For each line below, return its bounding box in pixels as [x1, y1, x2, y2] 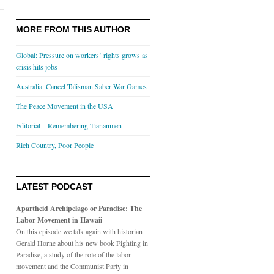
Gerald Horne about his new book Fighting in [16, 238, 148, 248]
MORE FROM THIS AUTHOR [16, 24, 130, 34]
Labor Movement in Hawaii [16, 215, 102, 225]
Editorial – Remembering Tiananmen [16, 120, 122, 130]
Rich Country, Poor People [16, 140, 94, 150]
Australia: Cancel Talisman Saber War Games [16, 81, 147, 91]
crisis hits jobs [16, 62, 57, 72]
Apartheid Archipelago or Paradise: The [16, 203, 142, 213]
